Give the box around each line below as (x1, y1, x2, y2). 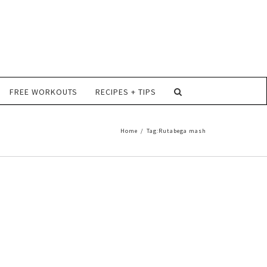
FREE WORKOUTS (9, 86, 77, 97)
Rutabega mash (159, 127, 206, 135)
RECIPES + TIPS (95, 86, 156, 97)
